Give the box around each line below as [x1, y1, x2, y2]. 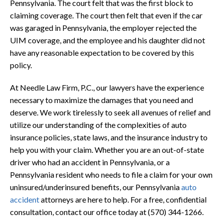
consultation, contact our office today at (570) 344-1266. [10, 207, 204, 217]
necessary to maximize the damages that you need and [10, 95, 193, 105]
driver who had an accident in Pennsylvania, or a [10, 157, 170, 167]
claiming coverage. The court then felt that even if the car [10, 10, 203, 20]
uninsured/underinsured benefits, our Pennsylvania [10, 182, 181, 192]
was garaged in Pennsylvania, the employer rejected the [10, 23, 197, 33]
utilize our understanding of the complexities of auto [10, 120, 187, 130]
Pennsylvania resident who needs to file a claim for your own [10, 170, 213, 180]
